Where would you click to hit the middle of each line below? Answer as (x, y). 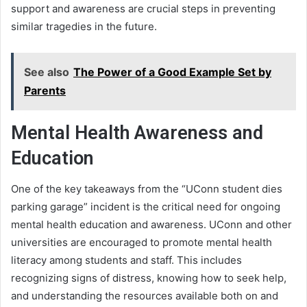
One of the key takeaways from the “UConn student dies (147, 189)
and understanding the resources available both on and (145, 296)
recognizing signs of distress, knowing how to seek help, (149, 278)
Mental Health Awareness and (137, 133)
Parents (45, 90)
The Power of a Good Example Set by (172, 72)
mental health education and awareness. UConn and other (151, 225)
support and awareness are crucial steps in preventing (143, 8)
